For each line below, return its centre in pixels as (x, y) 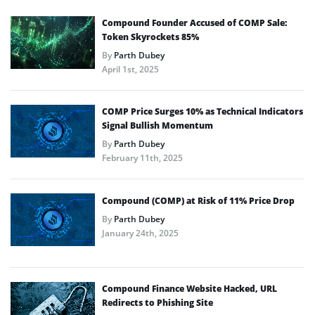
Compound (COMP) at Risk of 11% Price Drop (198, 200)
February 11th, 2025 (142, 157)
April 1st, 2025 (130, 69)
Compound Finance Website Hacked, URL (189, 288)
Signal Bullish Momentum (157, 125)
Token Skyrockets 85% (150, 37)
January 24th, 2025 (140, 233)
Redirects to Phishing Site (157, 302)
